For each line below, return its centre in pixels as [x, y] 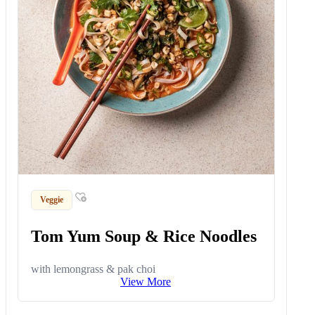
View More [146, 281]
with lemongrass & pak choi [94, 269]
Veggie [52, 199]
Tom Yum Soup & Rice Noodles [144, 236]
